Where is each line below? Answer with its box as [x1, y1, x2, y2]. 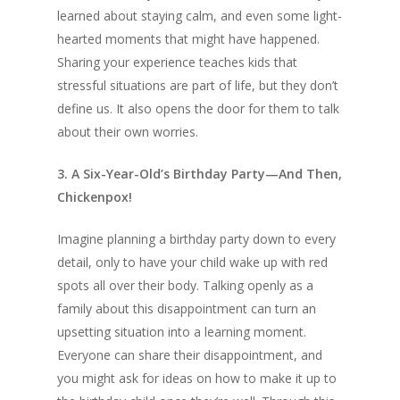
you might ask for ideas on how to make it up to [57, 369, 337, 387]
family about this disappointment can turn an [57, 299, 316, 317]
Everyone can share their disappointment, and [57, 346, 322, 363]
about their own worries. [57, 122, 198, 140]
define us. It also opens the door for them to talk [57, 99, 339, 117]
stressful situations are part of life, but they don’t [57, 76, 338, 94]
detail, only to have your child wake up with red [57, 253, 328, 271]
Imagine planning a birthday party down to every [57, 229, 336, 247]
